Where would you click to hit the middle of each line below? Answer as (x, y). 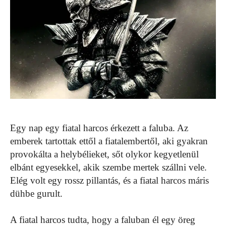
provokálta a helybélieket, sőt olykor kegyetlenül (104, 154)
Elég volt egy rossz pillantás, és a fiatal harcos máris (109, 181)
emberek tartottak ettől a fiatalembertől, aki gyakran (109, 141)
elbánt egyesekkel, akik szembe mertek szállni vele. (108, 167)
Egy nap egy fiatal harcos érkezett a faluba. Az (99, 128)
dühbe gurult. (36, 194)
